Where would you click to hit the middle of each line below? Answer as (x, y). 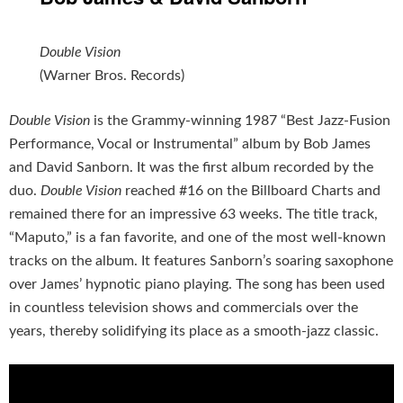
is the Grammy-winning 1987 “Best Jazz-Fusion (240, 121)
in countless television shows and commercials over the (184, 308)
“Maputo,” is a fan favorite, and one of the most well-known (197, 238)
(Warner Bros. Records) (112, 76)
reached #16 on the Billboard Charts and (251, 191)
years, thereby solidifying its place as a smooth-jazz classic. (194, 331)
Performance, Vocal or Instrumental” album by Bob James (190, 144)
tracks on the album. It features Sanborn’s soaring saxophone (201, 261)
